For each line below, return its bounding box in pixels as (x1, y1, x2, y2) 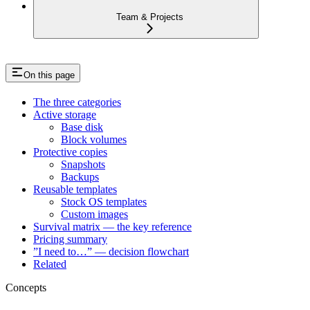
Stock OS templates (61, 195, 147, 208)
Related (33, 257, 66, 270)
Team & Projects (116, 12, 183, 22)
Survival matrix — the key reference (33, 220, 192, 232)
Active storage (33, 108, 96, 120)
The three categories (33, 95, 121, 108)
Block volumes (61, 133, 127, 145)
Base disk (61, 120, 103, 133)
